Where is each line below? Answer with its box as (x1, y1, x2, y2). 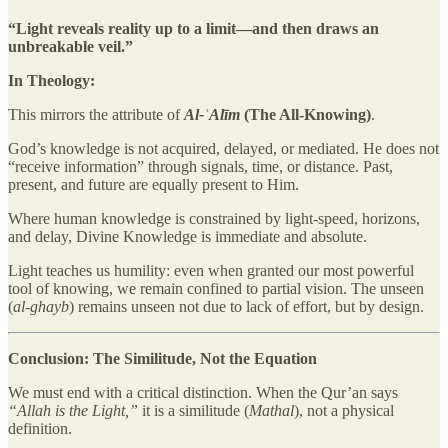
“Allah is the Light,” (8, 401, 138, 419)
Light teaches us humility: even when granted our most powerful (8, 261, 414, 279)
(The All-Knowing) (240, 105, 371, 123)
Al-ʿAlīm (184, 105, 240, 123)
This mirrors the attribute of (8, 105, 184, 123)
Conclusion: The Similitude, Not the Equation (8, 349, 317, 367)
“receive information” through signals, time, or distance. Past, (8, 157, 393, 175)
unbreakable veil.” (8, 37, 133, 55)
